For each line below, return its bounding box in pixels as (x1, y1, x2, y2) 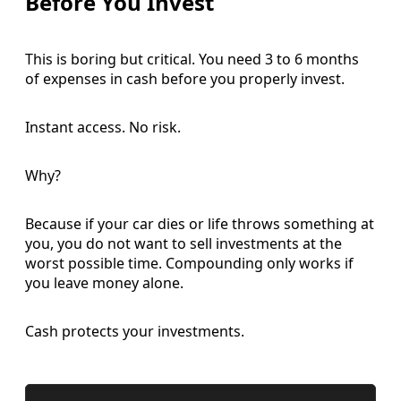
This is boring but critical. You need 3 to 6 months (25, 48, 359, 69)
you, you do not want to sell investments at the (25, 233, 342, 253)
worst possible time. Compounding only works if (25, 252, 354, 273)
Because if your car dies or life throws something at (25, 213, 374, 234)
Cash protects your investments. (25, 320, 244, 341)
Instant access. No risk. (25, 116, 181, 137)
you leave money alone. (25, 272, 183, 293)
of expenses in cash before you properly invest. (25, 68, 345, 89)
